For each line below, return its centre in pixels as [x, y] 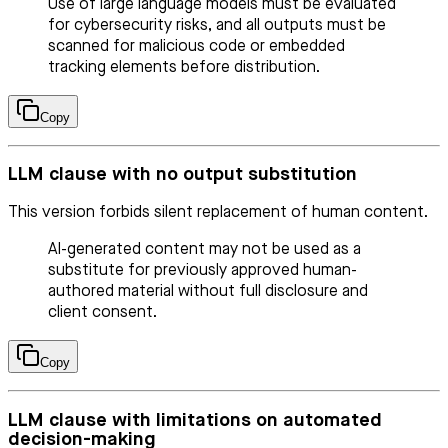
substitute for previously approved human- [202, 271]
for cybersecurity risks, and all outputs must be [217, 25]
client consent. [102, 313]
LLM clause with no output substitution [182, 175]
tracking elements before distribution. [184, 67]
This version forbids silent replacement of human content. [218, 213]
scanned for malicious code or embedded [196, 46]
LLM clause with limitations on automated [195, 420]
